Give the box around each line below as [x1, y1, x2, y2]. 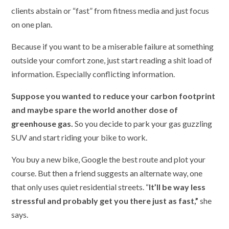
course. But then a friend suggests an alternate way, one [11, 168, 203, 178]
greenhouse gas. [11, 119, 75, 129]
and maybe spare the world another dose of [11, 105, 178, 115]
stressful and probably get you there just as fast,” [11, 196, 199, 206]
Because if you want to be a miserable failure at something [11, 41, 214, 52]
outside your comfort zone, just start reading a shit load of [11, 55, 213, 65]
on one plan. [11, 19, 53, 30]
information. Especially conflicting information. [11, 69, 175, 79]
